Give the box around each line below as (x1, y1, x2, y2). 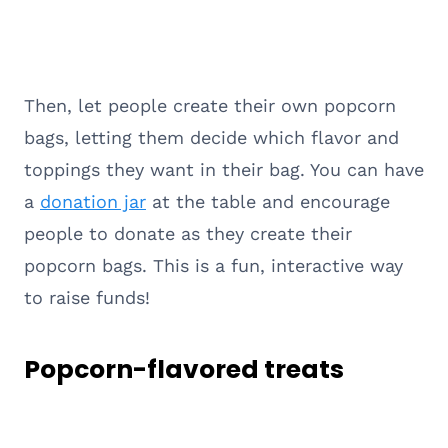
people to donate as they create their (24, 222, 352, 244)
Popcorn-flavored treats (24, 352, 344, 388)
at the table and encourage (146, 190, 390, 212)
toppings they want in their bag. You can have (24, 158, 424, 180)
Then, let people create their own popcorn (24, 94, 396, 116)
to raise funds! (24, 286, 150, 308)
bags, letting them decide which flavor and (24, 126, 399, 148)
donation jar (40, 190, 146, 212)
